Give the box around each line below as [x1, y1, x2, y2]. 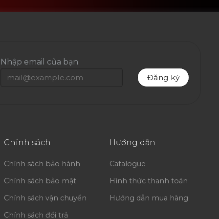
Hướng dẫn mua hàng [109, 194, 189, 203]
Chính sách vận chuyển [3, 194, 87, 203]
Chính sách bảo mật [3, 176, 76, 186]
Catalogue [109, 159, 146, 169]
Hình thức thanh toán [109, 176, 188, 186]
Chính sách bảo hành [3, 159, 80, 169]
